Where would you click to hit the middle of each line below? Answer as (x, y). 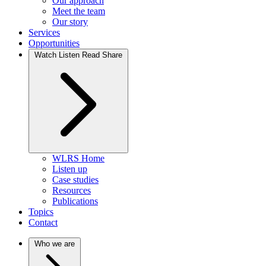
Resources (72, 191)
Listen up (70, 169)
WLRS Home (78, 159)
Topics (41, 212)
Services (44, 33)
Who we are (55, 244)
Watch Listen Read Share (78, 55)
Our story (70, 22)
